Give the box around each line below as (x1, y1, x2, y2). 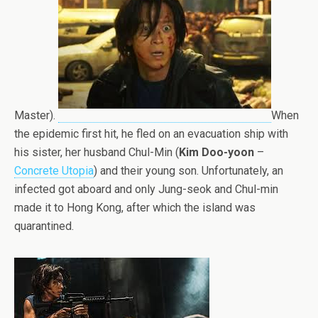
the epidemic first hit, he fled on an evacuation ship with (14, 127, 288, 141)
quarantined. (14, 219, 74, 233)
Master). (14, 109, 58, 122)
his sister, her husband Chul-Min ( (14, 146, 179, 159)
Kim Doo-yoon (179, 146, 254, 159)
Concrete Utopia (14, 164, 94, 177)
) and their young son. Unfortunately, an (94, 164, 283, 177)
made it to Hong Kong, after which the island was (14, 201, 256, 214)
